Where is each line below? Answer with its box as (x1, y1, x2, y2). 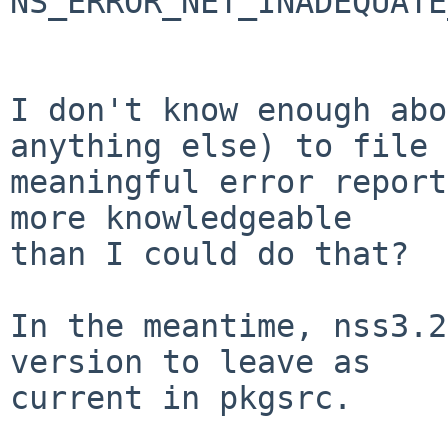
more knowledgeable (10, 199, 352, 236)
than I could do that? (10, 235, 409, 272)
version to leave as (10, 343, 371, 380)
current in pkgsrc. (10, 379, 352, 416)
